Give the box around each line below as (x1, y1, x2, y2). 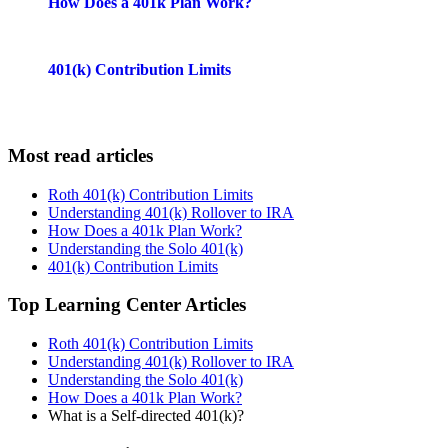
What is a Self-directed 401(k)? (48, 407, 244, 425)
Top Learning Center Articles (8, 294, 246, 316)
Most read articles (8, 144, 153, 166)
